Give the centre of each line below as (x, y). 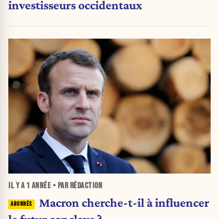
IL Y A (17, 186)
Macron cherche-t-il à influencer (124, 203)
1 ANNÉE (38, 186)
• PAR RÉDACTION (77, 186)
